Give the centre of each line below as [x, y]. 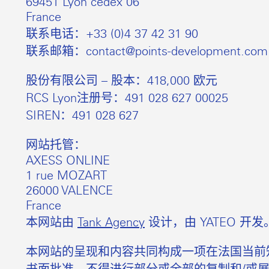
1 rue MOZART [66, 175]
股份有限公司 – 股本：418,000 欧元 [122, 80]
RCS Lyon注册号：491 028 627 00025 [127, 98]
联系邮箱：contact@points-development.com [147, 51]
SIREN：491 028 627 [82, 115]
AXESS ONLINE [68, 160]
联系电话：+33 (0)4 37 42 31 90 [112, 33]
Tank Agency [111, 222]
